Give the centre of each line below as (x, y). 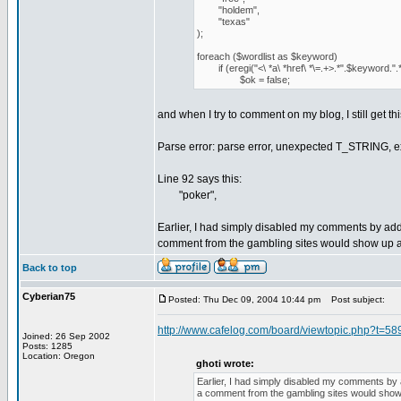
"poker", (187, 195)
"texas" (223, 21)
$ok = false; (243, 80)
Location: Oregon (59, 356)
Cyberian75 (49, 296)
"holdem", (228, 10)
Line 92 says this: (200, 179)
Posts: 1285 (47, 346)
